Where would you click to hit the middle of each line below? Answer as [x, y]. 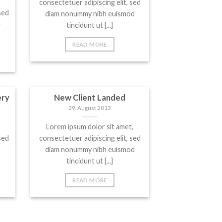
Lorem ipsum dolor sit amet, [90, 126]
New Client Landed [90, 97]
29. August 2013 [90, 108]
